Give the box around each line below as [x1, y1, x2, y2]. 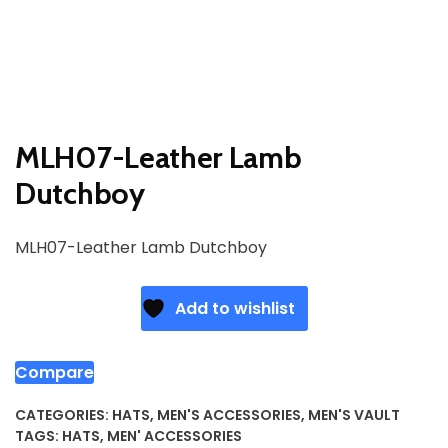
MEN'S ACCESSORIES [157, 404, 301, 425]
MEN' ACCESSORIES [107, 425, 242, 446]
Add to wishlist [174, 296, 295, 320]
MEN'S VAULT [308, 404, 400, 425]
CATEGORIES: [15, 404, 112, 425]
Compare [15, 360, 94, 384]
